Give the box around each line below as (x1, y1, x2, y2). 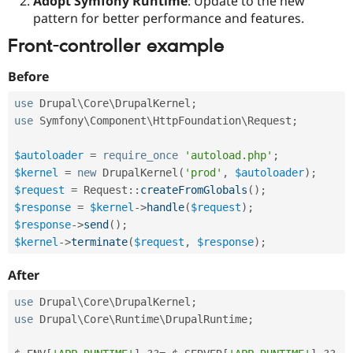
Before (8, 68, 49, 86)
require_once (102, 149, 178, 162)
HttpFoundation (153, 114, 241, 128)
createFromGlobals (140, 184, 247, 197)
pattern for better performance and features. (33, 9, 304, 27)
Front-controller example (8, 34, 225, 58)
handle (147, 201, 184, 214)
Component (90, 114, 147, 128)
